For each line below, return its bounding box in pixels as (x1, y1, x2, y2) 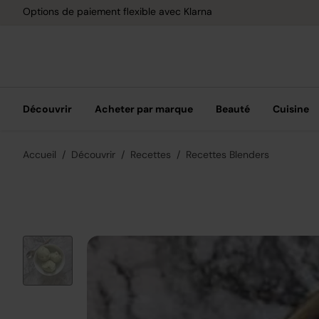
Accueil (23, 148, 56, 161)
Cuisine (273, 103, 309, 115)
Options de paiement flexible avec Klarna (23, 4, 212, 18)
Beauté (216, 103, 250, 115)
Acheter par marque (95, 103, 193, 115)
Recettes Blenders (186, 148, 269, 161)
